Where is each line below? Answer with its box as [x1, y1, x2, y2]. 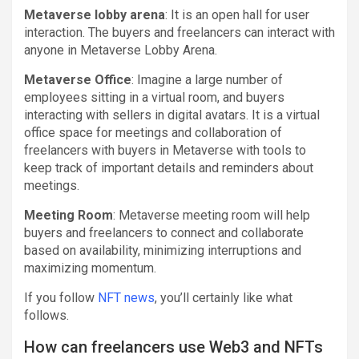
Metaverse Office [24, 71, 131, 87]
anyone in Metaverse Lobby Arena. [24, 42, 217, 58]
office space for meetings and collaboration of [24, 124, 282, 140]
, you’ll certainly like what [155, 289, 292, 305]
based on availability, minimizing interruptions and [24, 242, 301, 258]
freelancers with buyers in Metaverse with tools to [24, 142, 306, 158]
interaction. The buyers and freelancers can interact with [24, 24, 335, 40]
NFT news [98, 289, 155, 305]
